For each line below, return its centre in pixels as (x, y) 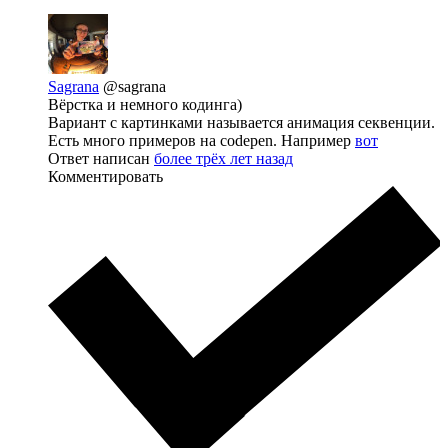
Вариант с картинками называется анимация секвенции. (241, 122)
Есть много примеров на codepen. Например (201, 140)
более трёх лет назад (223, 158)
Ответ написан (101, 158)
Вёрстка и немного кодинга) (145, 104)
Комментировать (105, 176)
